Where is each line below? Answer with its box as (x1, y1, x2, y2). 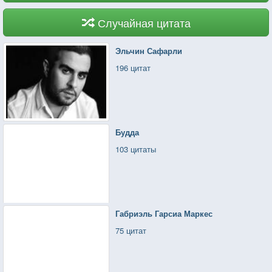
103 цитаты (115, 143, 157, 155)
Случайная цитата (97, 15, 191, 31)
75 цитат (115, 225, 147, 237)
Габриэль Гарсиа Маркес (115, 208, 213, 220)
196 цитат (115, 62, 151, 74)
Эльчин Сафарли (115, 45, 183, 57)
